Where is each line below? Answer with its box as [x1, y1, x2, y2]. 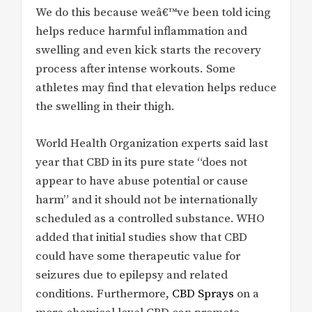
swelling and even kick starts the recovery [36, 42, 261, 58]
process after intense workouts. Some [36, 61, 235, 77]
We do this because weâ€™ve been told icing [36, 5, 271, 21]
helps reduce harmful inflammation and [36, 24, 247, 40]
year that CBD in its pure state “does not [36, 154, 247, 170]
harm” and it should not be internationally [36, 192, 258, 208]
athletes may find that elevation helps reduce [36, 80, 276, 96]
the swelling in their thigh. [36, 99, 175, 115]
